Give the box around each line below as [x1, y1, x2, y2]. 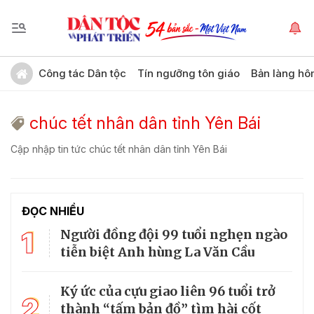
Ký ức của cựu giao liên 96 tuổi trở [60, 283, 275, 299]
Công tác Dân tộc [39, 67, 126, 80]
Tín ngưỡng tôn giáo [137, 67, 240, 80]
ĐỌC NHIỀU [22, 204, 84, 218]
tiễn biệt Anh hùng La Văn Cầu [60, 244, 254, 260]
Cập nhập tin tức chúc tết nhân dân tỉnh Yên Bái [11, 143, 227, 155]
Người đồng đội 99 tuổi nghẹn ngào [60, 226, 287, 243]
